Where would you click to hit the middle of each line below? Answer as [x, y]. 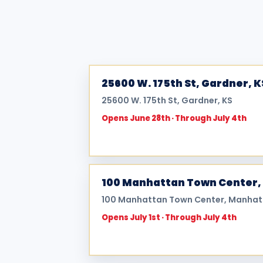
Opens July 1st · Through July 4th [169, 217]
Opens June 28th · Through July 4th [174, 118]
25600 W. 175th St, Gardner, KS [167, 100]
